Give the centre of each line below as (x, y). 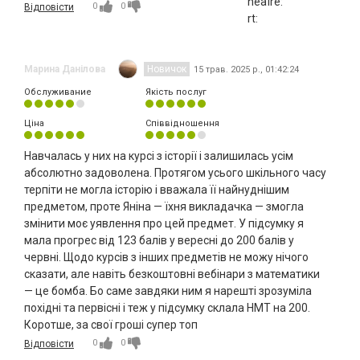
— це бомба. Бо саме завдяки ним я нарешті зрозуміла (168, 291)
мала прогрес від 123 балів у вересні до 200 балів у (159, 241)
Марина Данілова (65, 70)
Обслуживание (58, 92)
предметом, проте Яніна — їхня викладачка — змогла (164, 207)
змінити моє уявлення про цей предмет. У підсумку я (164, 224)
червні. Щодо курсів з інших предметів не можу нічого (166, 258)
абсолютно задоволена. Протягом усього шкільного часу (175, 173)
